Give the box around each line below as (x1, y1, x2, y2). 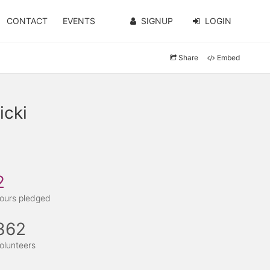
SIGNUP (140, 16, 173, 26)
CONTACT (6, 16, 48, 26)
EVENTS (63, 16, 96, 26)
